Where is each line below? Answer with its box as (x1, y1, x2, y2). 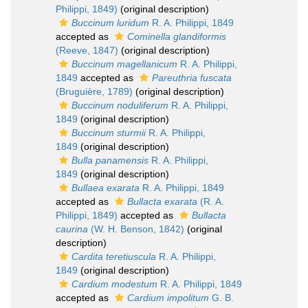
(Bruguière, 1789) (56, 86, 133, 97)
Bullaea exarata (71, 182, 140, 193)
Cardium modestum (71, 278, 157, 289)
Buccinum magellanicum (71, 58, 177, 69)
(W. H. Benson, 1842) (88, 223, 184, 234)
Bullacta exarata (127, 196, 197, 207)
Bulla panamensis (71, 155, 148, 166)
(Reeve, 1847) (56, 45, 118, 56)
